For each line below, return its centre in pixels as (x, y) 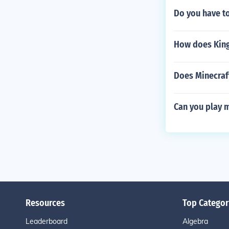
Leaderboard (46, 221)
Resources (45, 203)
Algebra (195, 221)
